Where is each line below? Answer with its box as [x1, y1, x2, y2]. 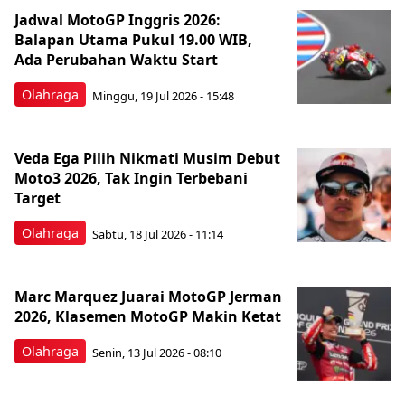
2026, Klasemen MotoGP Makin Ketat [14, 306, 281, 326]
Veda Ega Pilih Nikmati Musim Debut [14, 148, 280, 168]
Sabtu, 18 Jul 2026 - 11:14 [92, 225, 223, 242]
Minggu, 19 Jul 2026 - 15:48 [92, 87, 234, 104]
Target [14, 188, 61, 208]
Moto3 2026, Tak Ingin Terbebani [14, 168, 248, 188]
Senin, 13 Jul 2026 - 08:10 [92, 344, 221, 361]
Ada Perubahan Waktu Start [14, 50, 218, 70]
